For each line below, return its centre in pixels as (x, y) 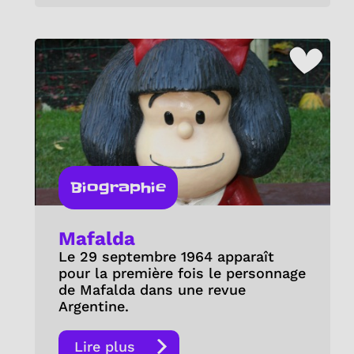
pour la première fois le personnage (182, 273)
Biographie (118, 187)
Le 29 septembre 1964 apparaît (166, 256)
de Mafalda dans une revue (152, 289)
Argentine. (93, 306)
